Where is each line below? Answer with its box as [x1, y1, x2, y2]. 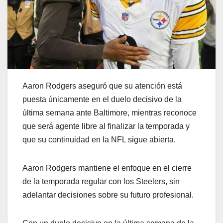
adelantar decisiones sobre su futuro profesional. [22, 191, 194, 200]
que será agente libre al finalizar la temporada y [22, 122, 190, 131]
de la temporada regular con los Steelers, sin [22, 177, 180, 186]
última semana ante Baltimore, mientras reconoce [22, 109, 197, 117]
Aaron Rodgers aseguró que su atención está [22, 82, 182, 91]
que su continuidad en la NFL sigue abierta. [22, 135, 176, 144]
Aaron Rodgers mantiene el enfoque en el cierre [22, 164, 192, 173]
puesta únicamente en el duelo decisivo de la [22, 95, 182, 104]
